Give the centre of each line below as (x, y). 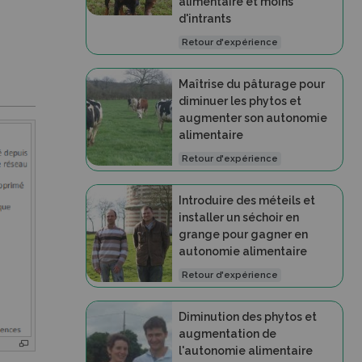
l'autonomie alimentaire (245, 351)
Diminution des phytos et (247, 317)
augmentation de (227, 334)
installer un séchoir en (238, 217)
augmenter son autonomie (253, 118)
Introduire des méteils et (246, 200)
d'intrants (204, 19)
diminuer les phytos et (240, 101)
